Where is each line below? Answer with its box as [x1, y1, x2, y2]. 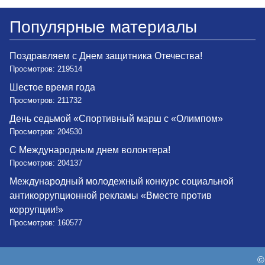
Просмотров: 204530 [9, 127, 82, 137]
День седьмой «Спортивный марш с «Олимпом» [9, 114, 223, 124]
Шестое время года [9, 82, 95, 93]
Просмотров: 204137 [9, 159, 82, 168]
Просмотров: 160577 [9, 218, 82, 228]
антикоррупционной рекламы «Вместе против [9, 190, 212, 201]
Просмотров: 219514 [9, 64, 82, 74]
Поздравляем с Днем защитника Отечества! [9, 51, 202, 62]
